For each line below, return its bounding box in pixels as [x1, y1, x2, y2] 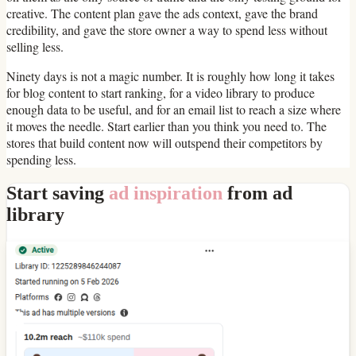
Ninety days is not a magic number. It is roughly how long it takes [6, 67, 335, 84]
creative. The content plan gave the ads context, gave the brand [6, 4, 318, 21]
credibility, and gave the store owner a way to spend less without [6, 21, 327, 38]
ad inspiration [109, 183, 222, 204]
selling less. [6, 37, 64, 55]
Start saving [6, 183, 109, 204]
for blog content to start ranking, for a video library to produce [6, 83, 315, 101]
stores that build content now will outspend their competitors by [6, 133, 323, 151]
